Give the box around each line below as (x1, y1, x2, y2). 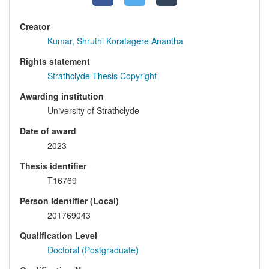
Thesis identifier (20, 160, 86, 172)
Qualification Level (20, 229, 97, 242)
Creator (20, 20, 50, 33)
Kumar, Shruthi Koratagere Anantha (47, 35, 183, 47)
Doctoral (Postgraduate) (47, 244, 139, 256)
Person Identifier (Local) (20, 195, 119, 207)
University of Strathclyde (47, 104, 139, 117)
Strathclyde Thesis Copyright (47, 70, 157, 82)
